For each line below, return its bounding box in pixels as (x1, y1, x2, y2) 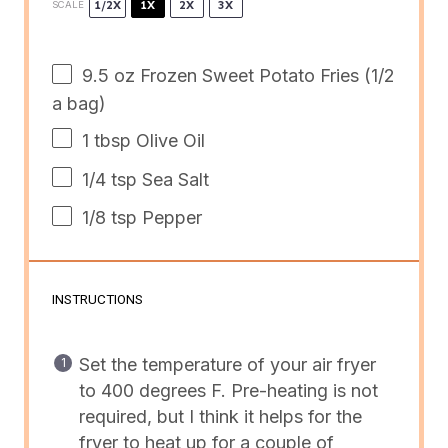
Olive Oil (130, 129, 205, 151)
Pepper (136, 207, 202, 229)
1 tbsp (81, 129, 131, 151)
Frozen (134, 64, 202, 86)
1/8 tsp (81, 207, 137, 229)
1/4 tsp (81, 168, 137, 190)
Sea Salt (136, 168, 209, 190)
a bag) (51, 92, 106, 114)
